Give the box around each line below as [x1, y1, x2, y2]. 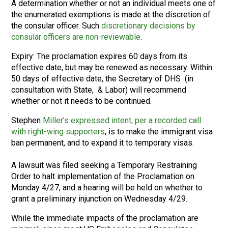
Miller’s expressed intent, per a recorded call [43, 116, 202, 125]
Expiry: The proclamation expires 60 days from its [11, 51, 188, 61]
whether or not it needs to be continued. [11, 96, 152, 106]
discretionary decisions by [101, 21, 196, 31]
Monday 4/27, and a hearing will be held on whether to [11, 183, 203, 192]
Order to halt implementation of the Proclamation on [11, 172, 195, 181]
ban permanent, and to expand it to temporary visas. [11, 138, 194, 148]
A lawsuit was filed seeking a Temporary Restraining [11, 160, 197, 170]
